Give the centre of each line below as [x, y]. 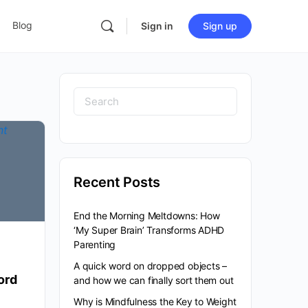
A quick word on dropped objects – [151, 266]
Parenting [95, 244]
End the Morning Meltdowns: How [147, 216]
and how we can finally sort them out [154, 280]
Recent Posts [117, 182]
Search [97, 98]
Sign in [157, 26]
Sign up [220, 26]
